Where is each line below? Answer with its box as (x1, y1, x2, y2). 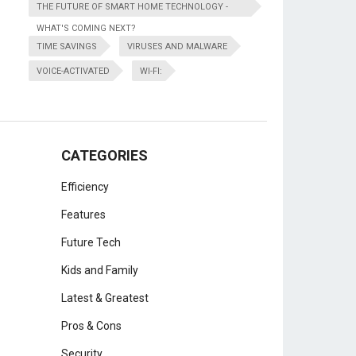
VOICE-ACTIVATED (37, 66, 110, 76)
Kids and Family (61, 264, 138, 277)
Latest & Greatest (61, 292, 149, 304)
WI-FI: (140, 66, 162, 76)
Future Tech (61, 236, 121, 249)
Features (61, 208, 106, 221)
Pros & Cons (61, 319, 122, 332)
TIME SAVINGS (37, 41, 97, 52)
